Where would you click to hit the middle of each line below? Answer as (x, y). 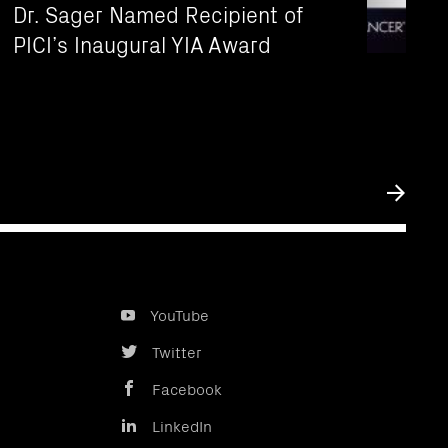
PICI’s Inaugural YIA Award (141, 43)
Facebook (187, 387)
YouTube (179, 313)
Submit (410, 195)
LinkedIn (182, 424)
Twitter (176, 350)
